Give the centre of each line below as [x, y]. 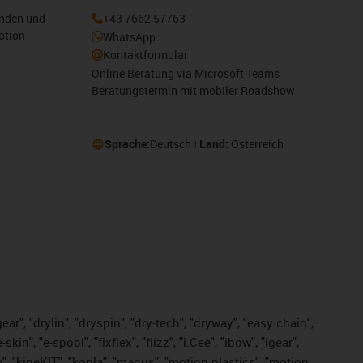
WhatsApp [129, 36]
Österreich [257, 144]
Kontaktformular [145, 55]
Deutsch [170, 144]
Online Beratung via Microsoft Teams [185, 73]
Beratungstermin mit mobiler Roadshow [193, 90]
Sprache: [127, 144]
